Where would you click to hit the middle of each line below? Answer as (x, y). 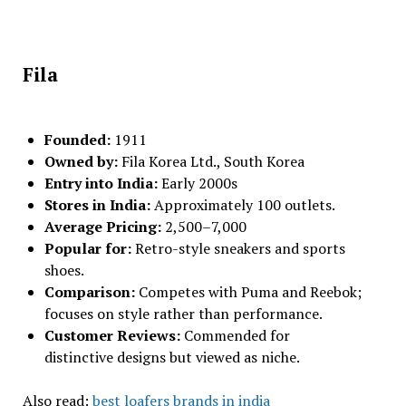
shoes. (64, 270)
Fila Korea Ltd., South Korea (213, 161)
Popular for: (89, 248)
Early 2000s (199, 183)
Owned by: (82, 161)
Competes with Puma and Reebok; (250, 292)
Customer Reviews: (114, 335)
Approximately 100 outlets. (244, 205)
